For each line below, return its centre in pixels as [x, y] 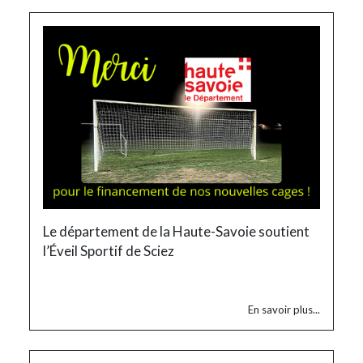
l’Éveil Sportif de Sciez [109, 250]
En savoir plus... [284, 310]
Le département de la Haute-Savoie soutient [176, 231]
